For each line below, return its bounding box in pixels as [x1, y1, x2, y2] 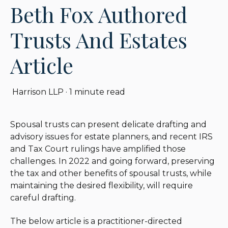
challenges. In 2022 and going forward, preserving [10, 156, 215, 166]
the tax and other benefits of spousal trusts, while [10, 168, 212, 178]
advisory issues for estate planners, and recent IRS [10, 131, 213, 141]
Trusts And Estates [10, 25, 187, 54]
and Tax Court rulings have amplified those [10, 144, 186, 154]
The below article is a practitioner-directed [10, 216, 182, 226]
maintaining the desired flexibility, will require [10, 180, 193, 190]
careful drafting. [10, 192, 76, 203]
